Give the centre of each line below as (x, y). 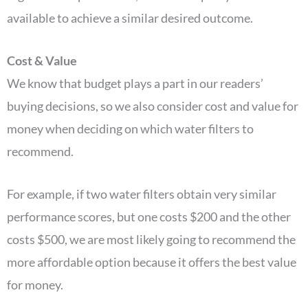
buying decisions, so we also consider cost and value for (153, 106)
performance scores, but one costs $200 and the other (149, 216)
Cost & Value (42, 60)
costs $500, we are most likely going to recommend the (151, 239)
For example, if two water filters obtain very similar (142, 194)
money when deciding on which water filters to (130, 128)
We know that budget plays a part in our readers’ (135, 83)
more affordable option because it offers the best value (152, 262)
